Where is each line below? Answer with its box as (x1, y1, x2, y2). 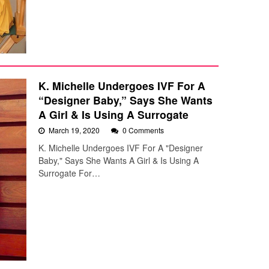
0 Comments (122, 125, 164, 136)
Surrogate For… (38, 167, 100, 180)
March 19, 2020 (49, 125, 101, 136)
